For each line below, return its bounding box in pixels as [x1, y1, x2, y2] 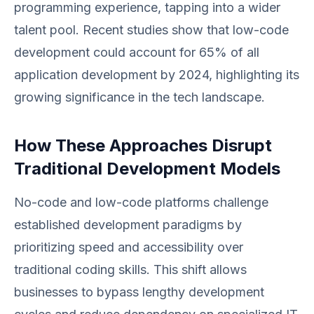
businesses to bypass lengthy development [14, 285, 264, 299]
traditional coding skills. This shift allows [14, 262, 247, 277]
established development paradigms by [14, 217, 242, 232]
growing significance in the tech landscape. [14, 90, 265, 104]
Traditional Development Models [14, 158, 280, 179]
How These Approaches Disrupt [14, 135, 272, 156]
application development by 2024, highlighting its [14, 67, 299, 82]
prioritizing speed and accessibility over [14, 240, 243, 254]
